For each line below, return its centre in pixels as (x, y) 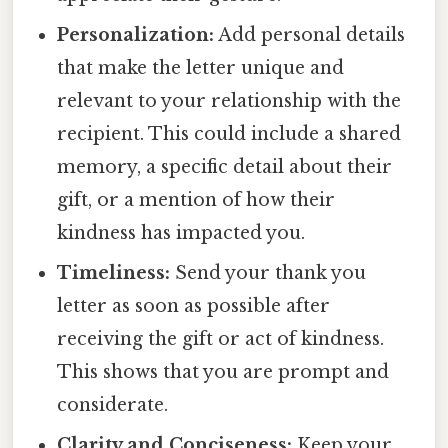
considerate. (113, 405)
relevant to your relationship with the (229, 101)
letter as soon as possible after (194, 306)
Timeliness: (114, 273)
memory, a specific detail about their (225, 167)
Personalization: (136, 35)
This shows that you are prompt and (223, 372)
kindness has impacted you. (181, 233)
